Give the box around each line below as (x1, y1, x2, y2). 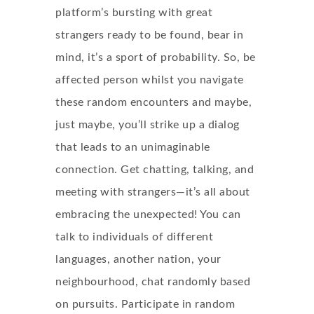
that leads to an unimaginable (55, 142, 210, 153)
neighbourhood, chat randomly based (55, 276, 250, 287)
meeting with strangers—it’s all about (55, 186, 250, 198)
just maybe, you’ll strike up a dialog (55, 119, 240, 130)
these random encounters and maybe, (55, 97, 252, 108)
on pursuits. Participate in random (55, 299, 235, 310)
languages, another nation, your (55, 254, 221, 265)
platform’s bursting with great (55, 7, 212, 18)
